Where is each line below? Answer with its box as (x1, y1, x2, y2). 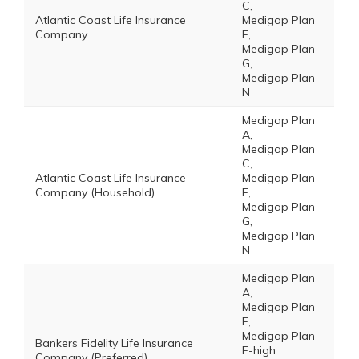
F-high (242, 343, 276, 357)
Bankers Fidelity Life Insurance (35, 336, 193, 350)
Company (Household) (35, 185, 155, 200)
